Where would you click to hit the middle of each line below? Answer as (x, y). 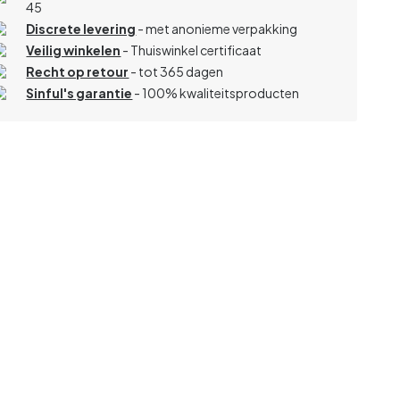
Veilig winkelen (74, 50)
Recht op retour (78, 71)
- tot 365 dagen (176, 71)
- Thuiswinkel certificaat (192, 50)
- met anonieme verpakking (217, 28)
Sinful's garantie (79, 92)
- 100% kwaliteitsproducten (216, 92)
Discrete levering (81, 28)
